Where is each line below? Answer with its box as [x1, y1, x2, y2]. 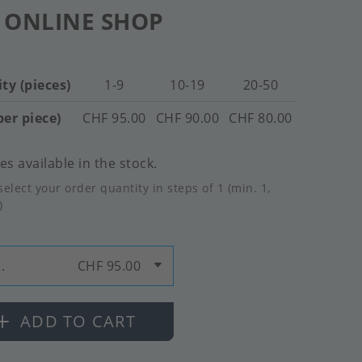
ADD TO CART [20, 310, 136, 332]
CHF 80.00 [229, 109, 293, 127]
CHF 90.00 [155, 109, 220, 127]
